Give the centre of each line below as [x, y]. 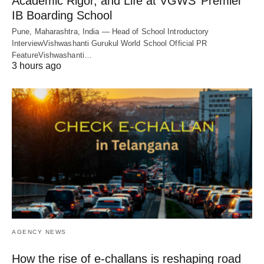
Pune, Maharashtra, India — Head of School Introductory [110, 31]
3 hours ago [37, 65]
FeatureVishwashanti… [52, 55]
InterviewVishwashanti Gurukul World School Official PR [110, 43]
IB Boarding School [62, 15]
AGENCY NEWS [39, 232]
